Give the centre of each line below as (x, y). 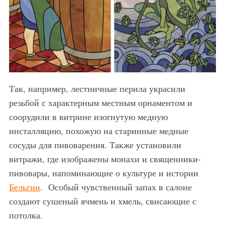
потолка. (26, 215)
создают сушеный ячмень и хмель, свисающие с (102, 201)
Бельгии (24, 187)
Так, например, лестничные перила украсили (97, 89)
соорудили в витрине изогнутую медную (88, 117)
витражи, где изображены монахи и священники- (105, 159)
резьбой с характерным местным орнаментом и (100, 103)
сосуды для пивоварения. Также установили (95, 145)
